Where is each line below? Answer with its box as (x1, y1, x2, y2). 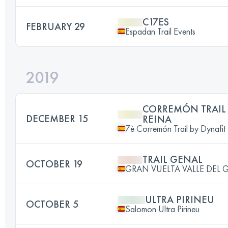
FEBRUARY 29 (26, 19, 85, 33)
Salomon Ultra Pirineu (125, 203, 199, 215)
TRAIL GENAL (142, 152, 203, 166)
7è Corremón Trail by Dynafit (125, 122, 225, 134)
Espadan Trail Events (125, 25, 195, 37)
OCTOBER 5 (26, 197, 78, 211)
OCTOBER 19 (26, 157, 82, 170)
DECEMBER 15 (26, 111, 88, 125)
